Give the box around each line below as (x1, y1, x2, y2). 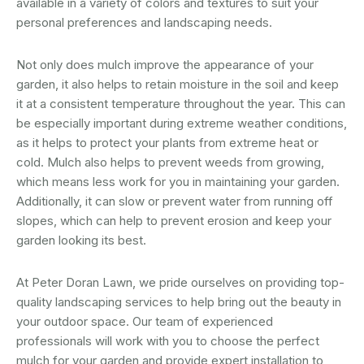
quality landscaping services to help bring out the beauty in (16, 293, 341, 310)
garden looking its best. (16, 232, 146, 248)
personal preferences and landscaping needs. (16, 14, 272, 30)
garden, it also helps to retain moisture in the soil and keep (16, 76, 339, 92)
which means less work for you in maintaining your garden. (16, 173, 340, 189)
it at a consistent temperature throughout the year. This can (16, 95, 345, 111)
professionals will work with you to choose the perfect (16, 332, 319, 349)
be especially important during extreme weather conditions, (16, 115, 347, 131)
